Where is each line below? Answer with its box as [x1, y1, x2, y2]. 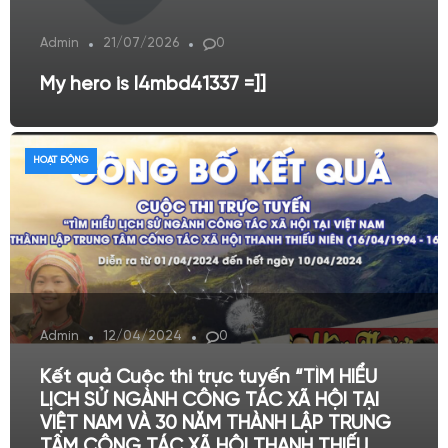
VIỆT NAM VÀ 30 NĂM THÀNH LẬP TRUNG [40, 414, 391, 434]
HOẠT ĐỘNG [33, 155, 89, 166]
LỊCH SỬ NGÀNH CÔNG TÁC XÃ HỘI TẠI [40, 391, 379, 411]
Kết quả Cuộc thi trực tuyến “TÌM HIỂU [40, 368, 377, 388]
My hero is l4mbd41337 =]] [40, 75, 266, 95]
